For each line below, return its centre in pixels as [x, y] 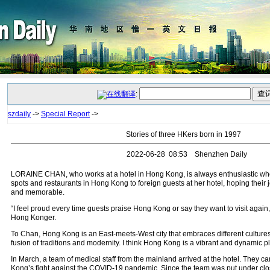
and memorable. [37, 192]
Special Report [65, 114]
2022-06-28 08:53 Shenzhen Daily [183, 154]
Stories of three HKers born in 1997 [183, 134]
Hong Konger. [33, 218]
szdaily [19, 114]
